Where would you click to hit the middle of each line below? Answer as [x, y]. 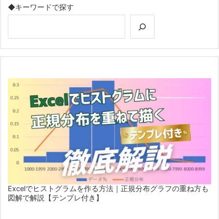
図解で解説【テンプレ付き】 [55, 198]
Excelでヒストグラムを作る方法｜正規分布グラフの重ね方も [108, 189]
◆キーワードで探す [41, 8]
